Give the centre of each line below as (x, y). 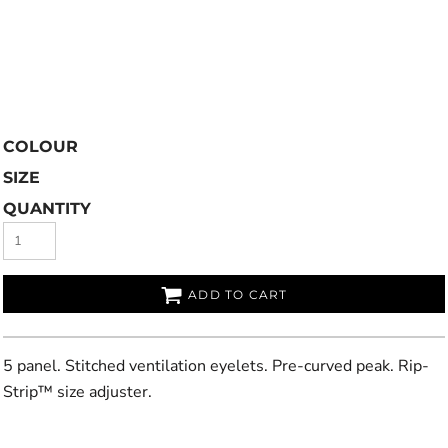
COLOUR (40, 146)
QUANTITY (47, 208)
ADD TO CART (238, 295)
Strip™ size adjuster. (77, 392)
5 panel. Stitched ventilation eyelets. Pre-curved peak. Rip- (216, 366)
